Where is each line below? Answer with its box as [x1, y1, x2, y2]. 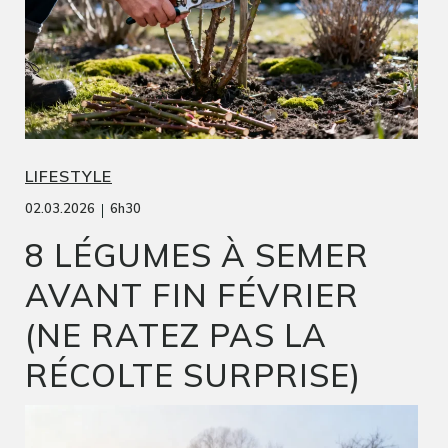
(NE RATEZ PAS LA [25, 314, 327, 355]
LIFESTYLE [25, 165, 112, 186]
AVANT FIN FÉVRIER [25, 274, 359, 315]
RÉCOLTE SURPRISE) [25, 354, 361, 395]
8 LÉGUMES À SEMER [25, 234, 369, 275]
